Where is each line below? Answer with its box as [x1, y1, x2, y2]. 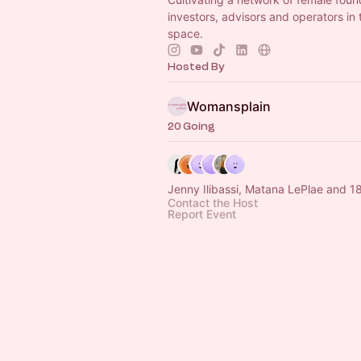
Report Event [168, 207, 236, 221]
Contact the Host [168, 196, 258, 210]
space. [168, 27, 203, 40]
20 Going [168, 120, 215, 132]
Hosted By [168, 60, 225, 73]
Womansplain [187, 98, 271, 114]
